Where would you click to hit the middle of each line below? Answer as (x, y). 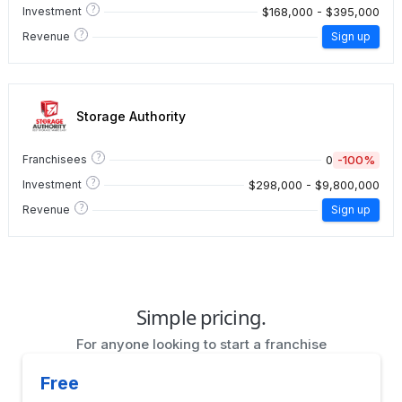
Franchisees (55, 160)
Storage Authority (131, 116)
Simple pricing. (201, 317)
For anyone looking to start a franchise (201, 345)
